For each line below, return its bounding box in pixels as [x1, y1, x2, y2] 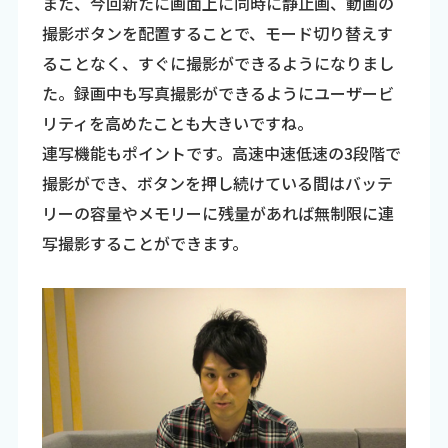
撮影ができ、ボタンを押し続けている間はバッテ [41, 171, 393, 195]
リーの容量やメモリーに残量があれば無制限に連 [41, 201, 394, 225]
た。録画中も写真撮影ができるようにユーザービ [41, 81, 394, 105]
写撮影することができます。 [41, 231, 248, 255]
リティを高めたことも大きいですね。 [41, 111, 313, 135]
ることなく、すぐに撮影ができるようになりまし [41, 51, 394, 75]
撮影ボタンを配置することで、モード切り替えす [41, 21, 393, 45]
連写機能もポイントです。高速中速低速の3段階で [41, 141, 401, 165]
